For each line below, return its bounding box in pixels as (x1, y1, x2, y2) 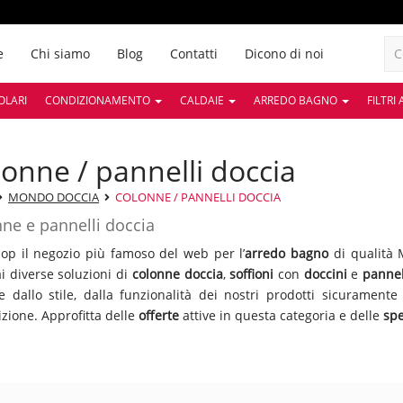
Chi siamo (30, 44, 90, 62)
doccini (303, 265, 352, 282)
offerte (139, 307, 183, 324)
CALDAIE (180, 93, 227, 108)
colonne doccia (131, 265, 223, 282)
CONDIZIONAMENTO (45, 93, 153, 108)
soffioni (229, 265, 278, 282)
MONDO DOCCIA (8, 189, 99, 205)
